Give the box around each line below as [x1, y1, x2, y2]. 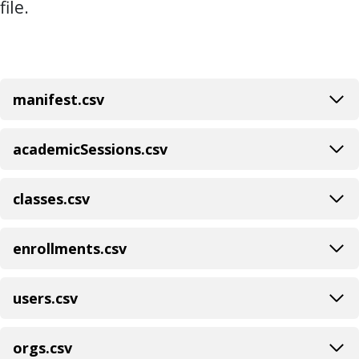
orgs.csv [13, 337, 76, 357]
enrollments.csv [13, 238, 131, 258]
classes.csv [13, 188, 94, 208]
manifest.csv [13, 89, 104, 109]
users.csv [13, 288, 82, 308]
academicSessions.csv [13, 139, 167, 159]
